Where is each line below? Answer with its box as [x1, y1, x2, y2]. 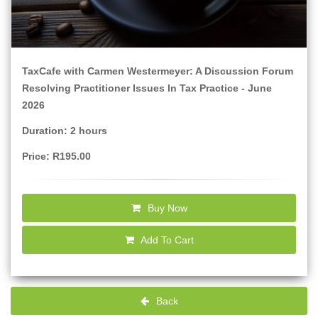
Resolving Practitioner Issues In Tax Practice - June [22, 82, 272, 94]
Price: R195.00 [22, 150, 91, 162]
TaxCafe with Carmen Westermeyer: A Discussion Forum [22, 65, 293, 77]
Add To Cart [138, 234, 194, 246]
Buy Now [144, 202, 187, 214]
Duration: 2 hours [22, 125, 107, 136]
